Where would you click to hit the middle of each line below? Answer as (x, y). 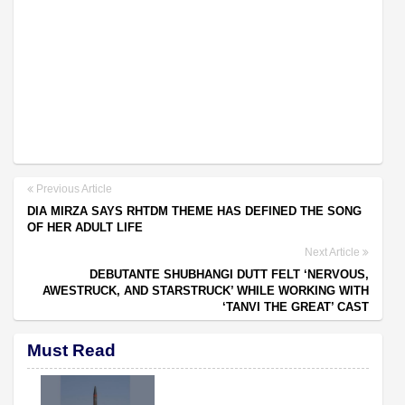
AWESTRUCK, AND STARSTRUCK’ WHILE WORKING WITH (206, 290)
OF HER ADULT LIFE (85, 227)
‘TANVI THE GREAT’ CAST (296, 306)
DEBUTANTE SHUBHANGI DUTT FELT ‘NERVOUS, (229, 274)
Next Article (334, 252)
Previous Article (73, 188)
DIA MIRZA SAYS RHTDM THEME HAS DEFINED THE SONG (194, 211)
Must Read (71, 350)
